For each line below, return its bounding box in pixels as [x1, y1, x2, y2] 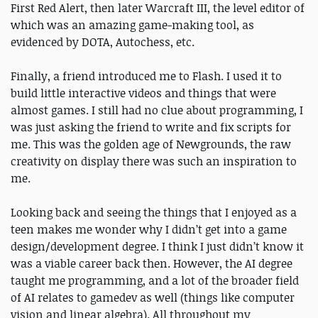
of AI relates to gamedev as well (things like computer [11, 290, 295, 306]
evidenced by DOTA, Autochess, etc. [11, 34, 194, 50]
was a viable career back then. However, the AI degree [11, 256, 292, 272]
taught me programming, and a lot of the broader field [11, 273, 299, 289]
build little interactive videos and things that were [11, 85, 276, 102]
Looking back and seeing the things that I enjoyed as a [11, 204, 297, 221]
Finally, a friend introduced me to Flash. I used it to [11, 68, 282, 84]
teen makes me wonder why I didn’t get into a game [11, 221, 287, 238]
